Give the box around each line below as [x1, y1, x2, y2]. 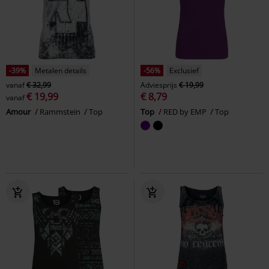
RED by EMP [163, 106, 208, 117]
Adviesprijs [141, 79, 177, 90]
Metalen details [35, 65, 86, 76]
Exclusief [169, 65, 199, 76]
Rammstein [40, 106, 82, 117]
